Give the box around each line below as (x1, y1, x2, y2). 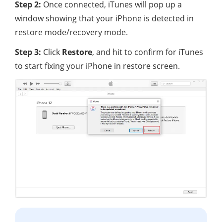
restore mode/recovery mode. (15, 26, 128, 38)
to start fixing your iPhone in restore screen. (15, 60, 180, 71)
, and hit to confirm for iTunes (92, 46, 203, 57)
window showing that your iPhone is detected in (15, 12, 194, 24)
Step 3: (15, 46, 41, 57)
